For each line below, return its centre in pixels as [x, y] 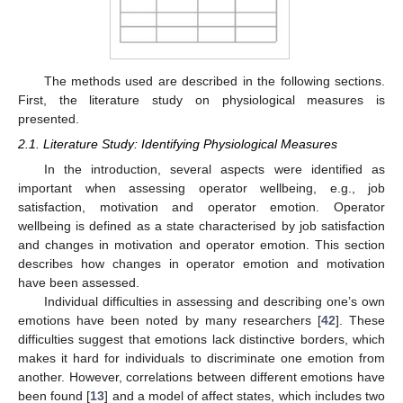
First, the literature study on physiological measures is [201, 100]
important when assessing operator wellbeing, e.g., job [201, 188]
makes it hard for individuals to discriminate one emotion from [201, 358]
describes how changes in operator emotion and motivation [201, 264]
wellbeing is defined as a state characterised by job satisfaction [201, 226]
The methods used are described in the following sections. [214, 81]
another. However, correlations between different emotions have [201, 377]
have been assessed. [79, 283]
